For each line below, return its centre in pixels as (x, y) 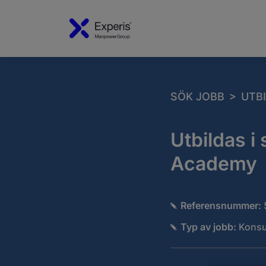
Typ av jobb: (209, 227)
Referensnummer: (221, 205)
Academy (213, 164)
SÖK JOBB (197, 96)
